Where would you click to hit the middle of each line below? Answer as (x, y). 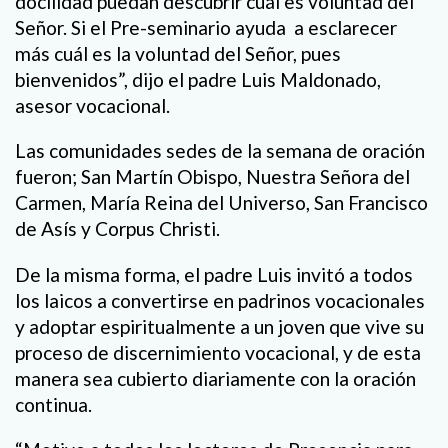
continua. (53, 404)
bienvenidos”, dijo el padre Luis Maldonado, (198, 80)
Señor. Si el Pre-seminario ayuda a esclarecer (206, 28)
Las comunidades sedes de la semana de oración (220, 151)
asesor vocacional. (92, 106)
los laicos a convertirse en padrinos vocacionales (220, 300)
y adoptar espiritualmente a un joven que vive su (219, 326)
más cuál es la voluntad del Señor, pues (178, 54)
